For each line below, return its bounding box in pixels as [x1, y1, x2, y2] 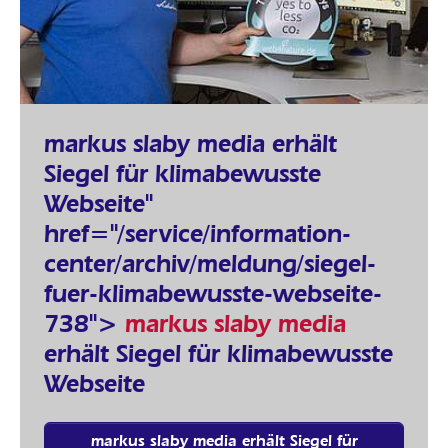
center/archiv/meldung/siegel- [44, 247, 376, 278]
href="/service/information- [44, 217, 351, 248]
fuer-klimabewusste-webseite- [44, 277, 382, 308]
